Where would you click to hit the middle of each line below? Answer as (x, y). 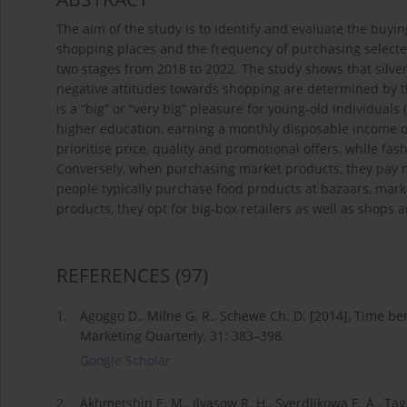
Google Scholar (125, 360)
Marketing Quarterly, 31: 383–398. (183, 335)
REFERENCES (114, 275)
